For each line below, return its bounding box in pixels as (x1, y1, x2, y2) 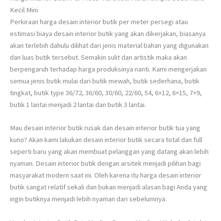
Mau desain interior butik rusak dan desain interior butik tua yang (10, 123, 200, 133)
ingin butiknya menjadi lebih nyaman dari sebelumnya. (10, 194, 167, 204)
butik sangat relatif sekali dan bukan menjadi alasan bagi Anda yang (10, 183, 207, 192)
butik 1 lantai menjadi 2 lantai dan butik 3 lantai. (10, 100, 146, 110)
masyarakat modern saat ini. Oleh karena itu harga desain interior (10, 171, 201, 180)
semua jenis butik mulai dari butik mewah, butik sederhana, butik (10, 76, 199, 86)
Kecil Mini (10, 5, 38, 15)
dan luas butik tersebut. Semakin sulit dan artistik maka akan (10, 53, 187, 62)
